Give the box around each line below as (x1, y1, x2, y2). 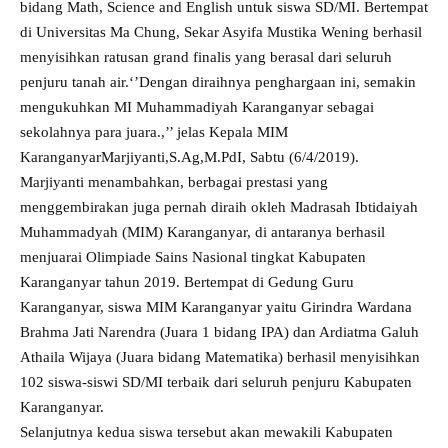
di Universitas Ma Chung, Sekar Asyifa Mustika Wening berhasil (20, 24, 422, 40)
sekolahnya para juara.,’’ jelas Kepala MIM (20, 124, 288, 140)
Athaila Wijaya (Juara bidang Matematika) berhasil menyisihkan (20, 349, 420, 365)
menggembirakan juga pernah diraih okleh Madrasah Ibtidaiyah (20, 199, 418, 215)
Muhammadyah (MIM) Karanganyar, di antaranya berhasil (20, 224, 385, 240)
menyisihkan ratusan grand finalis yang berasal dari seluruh (20, 49, 392, 65)
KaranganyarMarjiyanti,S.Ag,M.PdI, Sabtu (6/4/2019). (20, 149, 359, 165)
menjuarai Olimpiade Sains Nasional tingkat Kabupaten (20, 249, 366, 265)
